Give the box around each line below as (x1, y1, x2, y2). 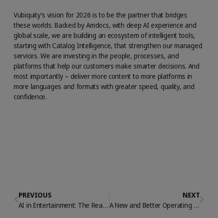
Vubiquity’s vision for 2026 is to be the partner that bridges (14, 10, 187, 19)
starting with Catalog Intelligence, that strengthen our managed (14, 41, 202, 50)
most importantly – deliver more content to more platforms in (14, 72, 193, 80)
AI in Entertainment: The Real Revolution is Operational (102, 200, 108, 209)
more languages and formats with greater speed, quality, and (14, 82, 195, 91)
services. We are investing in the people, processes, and (14, 51, 179, 60)
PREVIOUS (18, 190, 52, 199)
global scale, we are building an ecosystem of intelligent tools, (14, 31, 196, 39)
